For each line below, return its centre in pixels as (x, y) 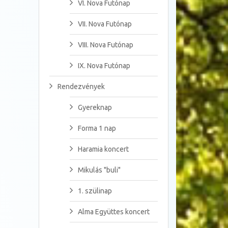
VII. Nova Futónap (105, 24)
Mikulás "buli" (99, 170)
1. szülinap (95, 191)
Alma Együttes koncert (114, 212)
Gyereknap (95, 108)
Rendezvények (81, 87)
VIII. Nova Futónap (106, 45)
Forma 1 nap (97, 129)
